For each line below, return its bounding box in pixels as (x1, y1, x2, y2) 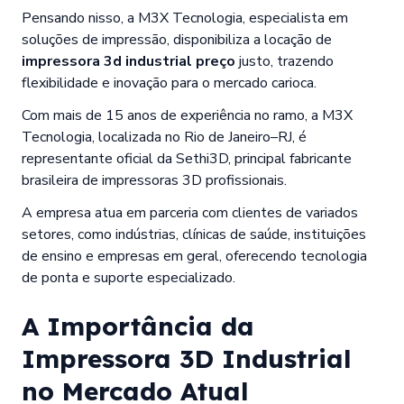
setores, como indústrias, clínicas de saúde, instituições (22, 224, 366, 244)
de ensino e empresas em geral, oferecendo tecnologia (22, 245, 367, 266)
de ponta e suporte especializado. (22, 267, 235, 288)
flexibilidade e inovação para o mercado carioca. (22, 72, 317, 93)
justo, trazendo (235, 50, 334, 71)
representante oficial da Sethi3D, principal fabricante (22, 148, 352, 169)
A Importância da (22, 309, 254, 342)
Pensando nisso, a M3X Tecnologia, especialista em (22, 7, 348, 28)
